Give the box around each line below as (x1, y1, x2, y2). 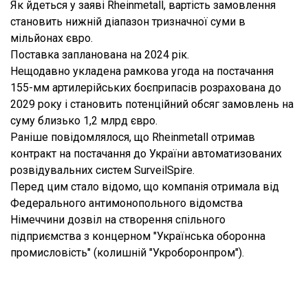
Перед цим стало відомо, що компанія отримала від (10, 180, 279, 193)
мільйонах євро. (10, 32, 93, 45)
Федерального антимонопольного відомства (10, 197, 243, 210)
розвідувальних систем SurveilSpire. (10, 164, 195, 177)
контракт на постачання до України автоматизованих (10, 147, 282, 160)
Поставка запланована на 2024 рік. (10, 48, 189, 61)
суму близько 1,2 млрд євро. (10, 114, 157, 127)
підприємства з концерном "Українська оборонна (10, 230, 265, 243)
